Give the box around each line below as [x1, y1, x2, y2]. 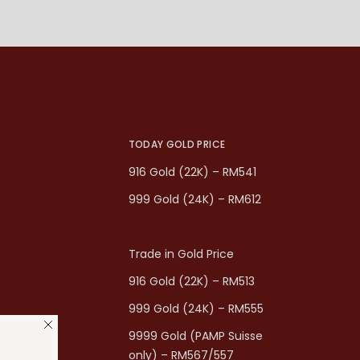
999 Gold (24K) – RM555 [128, 301, 264, 317]
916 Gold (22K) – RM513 [128, 273, 255, 290]
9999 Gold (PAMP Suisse [128, 328, 263, 345]
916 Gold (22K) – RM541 [128, 164, 256, 181]
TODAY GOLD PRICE [128, 137, 226, 152]
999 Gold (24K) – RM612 [128, 191, 261, 208]
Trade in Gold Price [128, 246, 234, 263]
